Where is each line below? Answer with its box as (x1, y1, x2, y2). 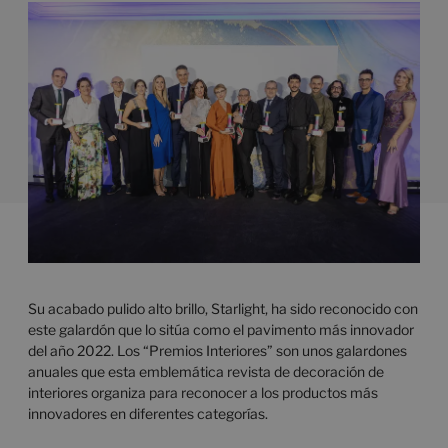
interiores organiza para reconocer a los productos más (28, 383, 378, 401)
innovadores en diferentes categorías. (28, 404, 268, 422)
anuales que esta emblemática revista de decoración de (28, 362, 384, 380)
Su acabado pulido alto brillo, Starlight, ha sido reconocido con (28, 299, 418, 317)
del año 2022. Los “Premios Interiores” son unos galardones (28, 341, 407, 359)
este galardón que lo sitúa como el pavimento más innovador (28, 320, 414, 338)
